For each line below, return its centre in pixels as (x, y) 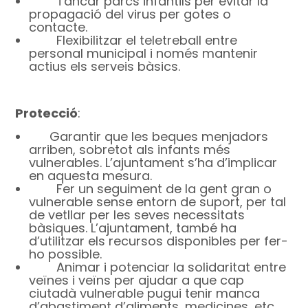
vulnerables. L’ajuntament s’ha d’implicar (153, 163)
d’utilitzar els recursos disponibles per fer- (159, 241)
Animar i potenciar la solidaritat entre (172, 267)
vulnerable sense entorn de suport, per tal (158, 202)
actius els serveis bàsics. (105, 67)
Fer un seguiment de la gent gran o (164, 189)
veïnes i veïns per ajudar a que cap (137, 280)
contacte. (58, 27)
